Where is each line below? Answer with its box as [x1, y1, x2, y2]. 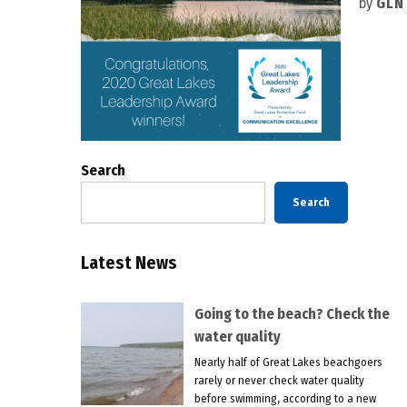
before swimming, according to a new [194, 391, 376, 405]
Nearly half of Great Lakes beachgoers [194, 354, 382, 369]
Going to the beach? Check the [194, 304, 390, 323]
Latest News [80, 252, 177, 273]
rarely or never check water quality [194, 372, 364, 387]
